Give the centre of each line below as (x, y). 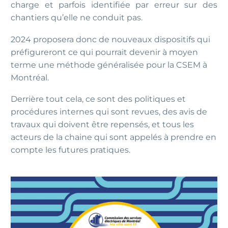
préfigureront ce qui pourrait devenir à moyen (104, 52)
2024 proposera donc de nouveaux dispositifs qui (110, 39)
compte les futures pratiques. (70, 150)
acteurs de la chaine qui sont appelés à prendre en (113, 137)
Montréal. (30, 77)
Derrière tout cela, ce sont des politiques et (98, 99)
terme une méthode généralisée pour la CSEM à (109, 65)
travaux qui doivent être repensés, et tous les (102, 125)
